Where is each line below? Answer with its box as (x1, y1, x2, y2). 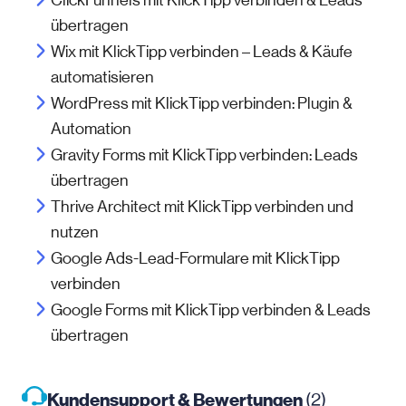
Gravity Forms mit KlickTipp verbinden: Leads (51, 146, 358, 164)
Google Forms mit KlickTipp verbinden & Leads (51, 301, 371, 319)
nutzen (51, 223, 99, 241)
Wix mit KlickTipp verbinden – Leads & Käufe (51, 43, 353, 61)
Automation (51, 120, 131, 138)
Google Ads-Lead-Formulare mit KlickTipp (51, 249, 340, 267)
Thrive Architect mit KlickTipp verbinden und (51, 198, 353, 216)
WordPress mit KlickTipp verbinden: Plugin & (51, 94, 353, 112)
